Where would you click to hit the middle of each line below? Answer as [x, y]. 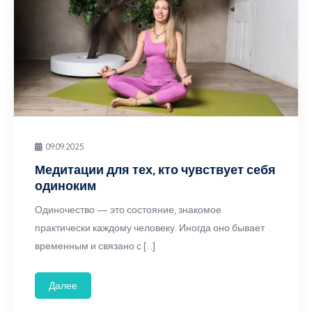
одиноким [65, 186]
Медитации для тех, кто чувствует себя [155, 170]
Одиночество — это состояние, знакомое [128, 210]
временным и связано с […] [95, 246]
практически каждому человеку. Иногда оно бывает [150, 228]
